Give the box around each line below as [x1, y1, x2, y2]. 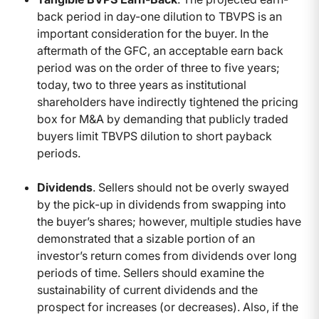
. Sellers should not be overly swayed [93, 180, 289, 195]
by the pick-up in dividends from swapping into [37, 197, 286, 212]
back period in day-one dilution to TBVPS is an [37, 9, 282, 24]
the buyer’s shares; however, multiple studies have [37, 214, 301, 229]
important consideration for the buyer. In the [37, 26, 268, 41]
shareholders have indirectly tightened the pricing [37, 95, 298, 110]
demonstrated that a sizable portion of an [37, 231, 255, 246]
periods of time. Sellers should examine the [37, 266, 264, 281]
